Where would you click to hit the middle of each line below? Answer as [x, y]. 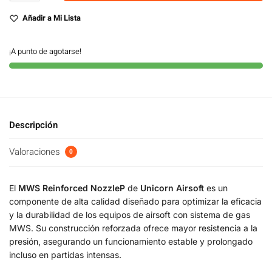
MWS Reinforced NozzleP [72, 188]
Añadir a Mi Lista [52, 18]
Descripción [33, 125]
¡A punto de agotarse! [45, 51]
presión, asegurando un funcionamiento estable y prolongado [131, 241]
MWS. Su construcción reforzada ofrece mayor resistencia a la [133, 228]
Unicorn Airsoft [172, 188]
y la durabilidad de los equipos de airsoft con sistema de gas [130, 214]
